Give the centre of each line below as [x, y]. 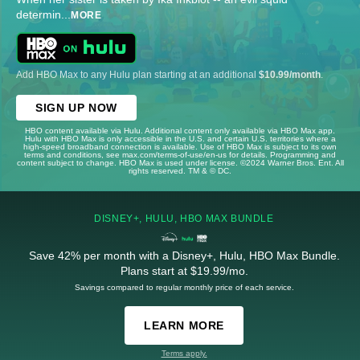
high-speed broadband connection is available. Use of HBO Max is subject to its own [180, 146]
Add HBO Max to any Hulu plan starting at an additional [137, 74]
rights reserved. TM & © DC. [180, 170]
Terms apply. [184, 353]
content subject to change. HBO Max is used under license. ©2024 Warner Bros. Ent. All [180, 162]
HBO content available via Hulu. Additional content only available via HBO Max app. [180, 130]
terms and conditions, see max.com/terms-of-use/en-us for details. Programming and [180, 154]
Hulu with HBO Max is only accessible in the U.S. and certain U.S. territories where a [180, 138]
